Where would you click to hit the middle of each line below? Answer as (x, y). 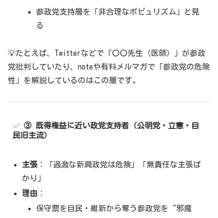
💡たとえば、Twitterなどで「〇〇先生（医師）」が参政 (107, 53)
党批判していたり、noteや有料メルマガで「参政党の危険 (109, 67)
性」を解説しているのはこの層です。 (74, 81)
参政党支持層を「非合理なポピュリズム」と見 (118, 12)
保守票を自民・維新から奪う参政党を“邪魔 (114, 209)
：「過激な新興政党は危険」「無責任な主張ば (119, 164)
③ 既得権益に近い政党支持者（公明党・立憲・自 (111, 126)
